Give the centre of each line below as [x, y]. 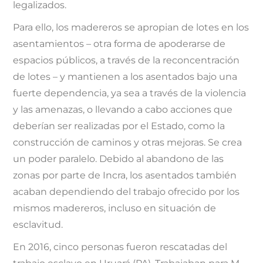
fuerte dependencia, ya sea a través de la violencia [130, 93]
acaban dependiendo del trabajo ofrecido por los [127, 192]
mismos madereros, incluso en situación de [115, 208]
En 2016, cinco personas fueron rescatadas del [120, 247]
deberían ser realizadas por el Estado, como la [119, 126]
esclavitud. [38, 225]
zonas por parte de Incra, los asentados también [125, 176]
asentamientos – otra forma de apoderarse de [119, 44]
